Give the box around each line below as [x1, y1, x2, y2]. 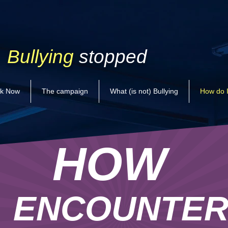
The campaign [42, 87, 88, 95]
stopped [78, 46, 147, 67]
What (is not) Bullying [110, 87, 178, 95]
